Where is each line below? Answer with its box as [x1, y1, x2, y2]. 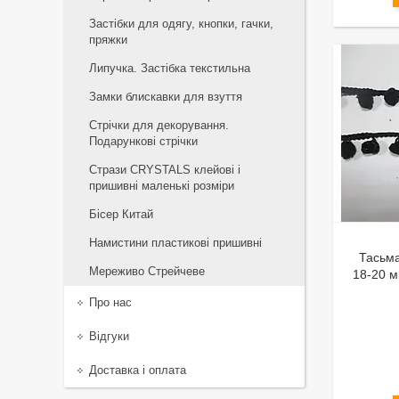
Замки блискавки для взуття [89, 90, 242, 103]
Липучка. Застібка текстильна [89, 61, 250, 75]
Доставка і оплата [89, 363, 186, 377]
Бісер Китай [89, 208, 153, 221]
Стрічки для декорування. [89, 118, 229, 132]
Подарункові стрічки [89, 134, 198, 148]
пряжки [89, 33, 127, 46]
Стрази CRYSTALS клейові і [89, 163, 240, 176]
